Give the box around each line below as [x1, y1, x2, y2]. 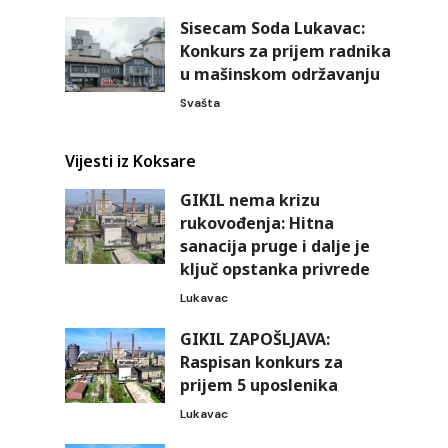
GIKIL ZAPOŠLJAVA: [179, 328, 330, 350]
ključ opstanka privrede [179, 258, 370, 280]
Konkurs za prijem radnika [179, 40, 391, 62]
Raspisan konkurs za [179, 351, 343, 373]
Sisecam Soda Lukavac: [179, 17, 365, 39]
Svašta [179, 95, 220, 111]
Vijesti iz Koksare [64, 150, 196, 172]
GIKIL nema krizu [179, 189, 320, 211]
